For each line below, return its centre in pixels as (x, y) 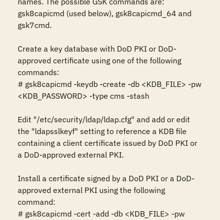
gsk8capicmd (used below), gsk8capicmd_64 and (105, 13)
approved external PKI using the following (91, 190)
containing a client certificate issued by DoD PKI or (108, 143)
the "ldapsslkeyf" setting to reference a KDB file (102, 131)
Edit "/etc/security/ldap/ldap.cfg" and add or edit (104, 119)
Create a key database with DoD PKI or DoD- (97, 49)
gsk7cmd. (35, 25)
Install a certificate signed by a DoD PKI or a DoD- (106, 178)
